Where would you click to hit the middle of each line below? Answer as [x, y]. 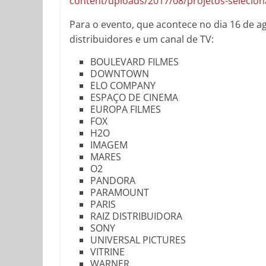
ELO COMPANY [123, 86]
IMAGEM [109, 145]
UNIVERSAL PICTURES [138, 240]
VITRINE [107, 252]
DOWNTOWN [120, 74]
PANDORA [113, 181]
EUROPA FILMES [126, 110]
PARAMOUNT [120, 193]
